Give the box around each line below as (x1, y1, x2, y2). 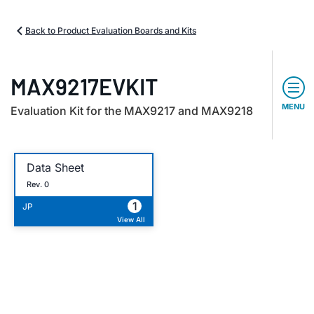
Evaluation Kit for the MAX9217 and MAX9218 (11, 104, 253, 118)
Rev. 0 (27, 179, 49, 189)
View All (117, 215, 145, 224)
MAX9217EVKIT (11, 73, 158, 100)
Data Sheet (27, 160, 84, 175)
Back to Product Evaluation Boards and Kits (25, 25, 196, 36)
